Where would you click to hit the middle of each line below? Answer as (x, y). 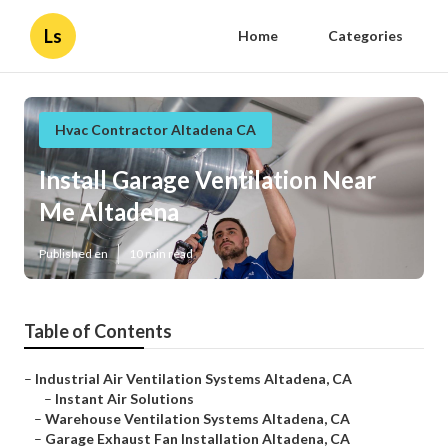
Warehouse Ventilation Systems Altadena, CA (197, 419)
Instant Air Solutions (124, 399)
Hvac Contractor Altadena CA (155, 129)
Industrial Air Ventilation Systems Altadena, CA (193, 379)
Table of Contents (98, 331)
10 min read (161, 254)
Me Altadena (109, 212)
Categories (365, 35)
